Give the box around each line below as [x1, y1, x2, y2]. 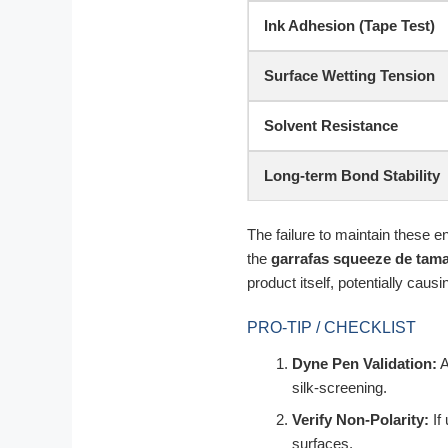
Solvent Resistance [264, 116, 398, 134]
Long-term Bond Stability [264, 166, 440, 184]
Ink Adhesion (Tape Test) [264, 16, 435, 34]
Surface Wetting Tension [264, 66, 435, 84]
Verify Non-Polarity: [292, 410, 429, 428]
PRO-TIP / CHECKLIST [247, 318, 416, 336]
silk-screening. [292, 378, 387, 396]
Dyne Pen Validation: [292, 354, 437, 372]
